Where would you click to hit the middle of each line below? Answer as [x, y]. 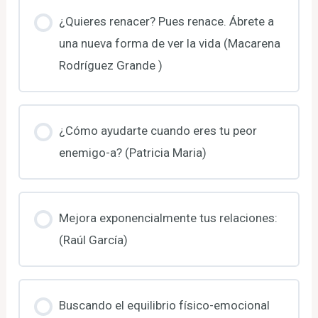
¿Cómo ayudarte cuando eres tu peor [158, 130]
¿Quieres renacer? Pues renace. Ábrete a [166, 21]
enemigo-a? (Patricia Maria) [132, 152]
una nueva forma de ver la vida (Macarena [169, 43]
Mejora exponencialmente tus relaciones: [168, 218]
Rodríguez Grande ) [110, 65]
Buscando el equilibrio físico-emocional [164, 305]
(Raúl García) [93, 240]
